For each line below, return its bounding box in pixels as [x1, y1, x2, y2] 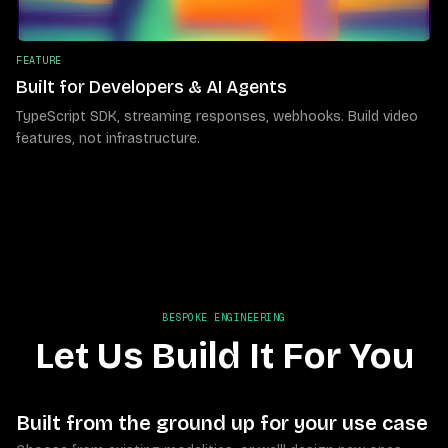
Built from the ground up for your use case [16, 411, 428, 435]
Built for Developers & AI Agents [16, 76, 287, 98]
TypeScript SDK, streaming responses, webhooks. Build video [16, 108, 418, 125]
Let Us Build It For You [34, 335, 414, 378]
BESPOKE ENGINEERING [162, 311, 286, 324]
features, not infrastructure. [16, 130, 200, 147]
